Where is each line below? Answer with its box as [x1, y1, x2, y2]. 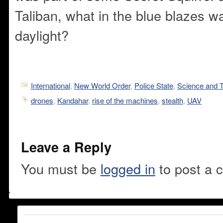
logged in [100, 158, 155, 178]
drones [30, 95, 53, 106]
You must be [20, 158, 101, 178]
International [30, 80, 70, 91]
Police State [134, 80, 173, 91]
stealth [161, 95, 183, 106]
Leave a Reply [20, 137, 111, 156]
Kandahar [57, 95, 88, 106]
